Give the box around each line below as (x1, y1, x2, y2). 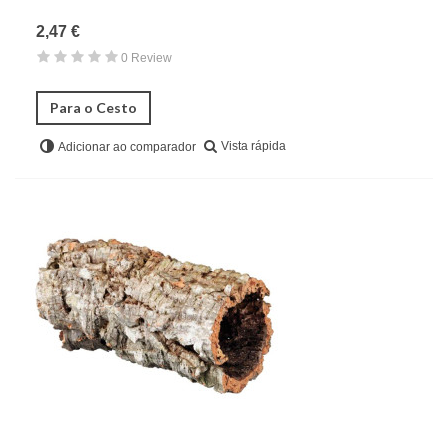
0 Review (121, 50, 172, 65)
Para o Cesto (50, 98, 137, 116)
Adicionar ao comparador (58, 139, 196, 154)
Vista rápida (221, 138, 286, 153)
